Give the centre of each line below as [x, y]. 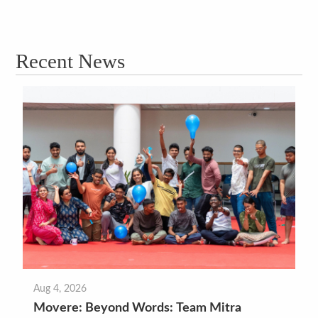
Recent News [71, 61]
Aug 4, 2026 [60, 288]
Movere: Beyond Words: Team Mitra [138, 308]
